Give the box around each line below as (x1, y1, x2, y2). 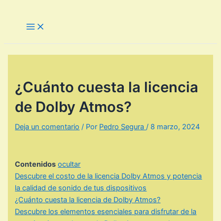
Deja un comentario (15, 122, 80, 131)
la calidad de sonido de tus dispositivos (15, 184, 147, 193)
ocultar (58, 160, 81, 169)
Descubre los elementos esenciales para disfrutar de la (15, 207, 197, 217)
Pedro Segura (99, 122, 147, 131)
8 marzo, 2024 (150, 122, 200, 131)
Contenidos (15, 160, 56, 169)
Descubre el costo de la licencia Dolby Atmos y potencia (15, 172, 202, 181)
